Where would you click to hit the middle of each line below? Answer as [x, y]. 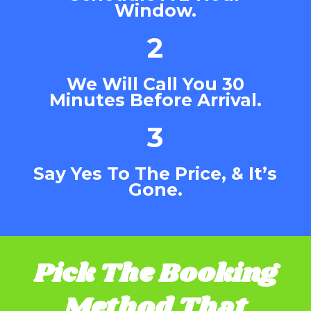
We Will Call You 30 [155, 84]
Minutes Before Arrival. [155, 100]
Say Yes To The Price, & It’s [155, 174]
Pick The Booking [155, 274]
